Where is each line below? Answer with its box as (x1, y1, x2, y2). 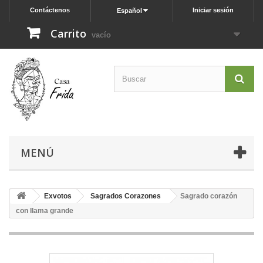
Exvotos (44, 191, 72, 200)
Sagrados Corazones (90, 191, 161, 200)
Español (116, 7, 142, 14)
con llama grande (16, 206, 73, 215)
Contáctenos (30, 6, 70, 14)
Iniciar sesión (192, 6, 234, 14)
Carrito (50, 26, 86, 41)
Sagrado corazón (180, 191, 237, 200)
